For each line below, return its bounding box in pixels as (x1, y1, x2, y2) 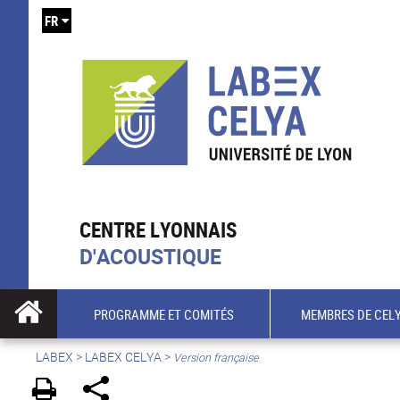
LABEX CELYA (85, 348, 162, 365)
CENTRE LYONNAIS (79, 216, 237, 244)
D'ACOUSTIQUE (79, 243, 222, 271)
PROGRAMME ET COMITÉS (93, 304, 234, 323)
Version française (173, 350, 259, 365)
